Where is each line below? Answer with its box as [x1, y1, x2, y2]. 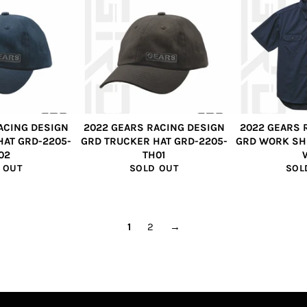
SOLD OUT [129, 162, 179, 174]
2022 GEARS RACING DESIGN [83, 121, 225, 134]
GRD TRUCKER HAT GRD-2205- [80, 135, 228, 147]
